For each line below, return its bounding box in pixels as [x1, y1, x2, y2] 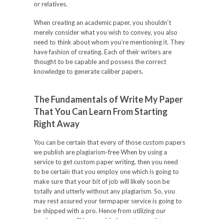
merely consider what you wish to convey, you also [34, 28, 177, 36]
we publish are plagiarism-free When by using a [34, 148, 167, 156]
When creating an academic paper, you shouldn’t [34, 19, 171, 26]
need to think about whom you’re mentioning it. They [34, 38, 185, 46]
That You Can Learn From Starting [34, 106, 168, 117]
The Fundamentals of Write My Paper [34, 94, 183, 105]
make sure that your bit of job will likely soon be [34, 177, 170, 185]
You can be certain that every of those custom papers [34, 138, 185, 146]
